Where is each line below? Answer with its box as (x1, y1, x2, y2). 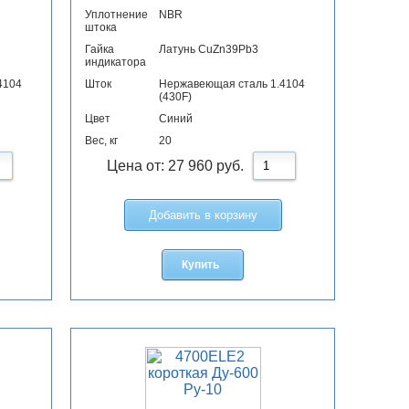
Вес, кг (85, 134, 119, 148)
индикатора (85, 56, 147, 69)
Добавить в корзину (148, 208, 257, 223)
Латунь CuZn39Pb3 (159, 43, 259, 57)
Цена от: (106, 158, 168, 174)
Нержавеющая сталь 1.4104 (159, 78, 306, 91)
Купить (181, 258, 219, 272)
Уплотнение (85, 8, 149, 22)
